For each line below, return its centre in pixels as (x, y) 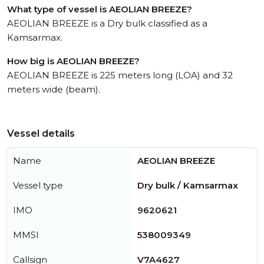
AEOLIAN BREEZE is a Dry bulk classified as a (107, 24)
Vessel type (38, 186)
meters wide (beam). (54, 90)
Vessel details (41, 134)
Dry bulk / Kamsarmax (188, 186)
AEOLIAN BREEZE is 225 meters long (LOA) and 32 (120, 75)
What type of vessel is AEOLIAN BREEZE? (100, 9)
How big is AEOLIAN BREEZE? (73, 61)
